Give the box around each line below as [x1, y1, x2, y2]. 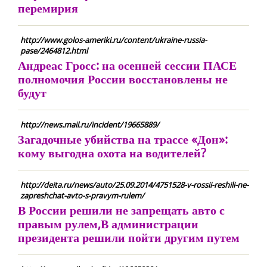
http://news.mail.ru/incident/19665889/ [20, 119, 159, 130]
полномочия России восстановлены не [18, 71, 228, 87]
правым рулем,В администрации [18, 216, 198, 232]
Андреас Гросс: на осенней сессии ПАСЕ [18, 57, 237, 73]
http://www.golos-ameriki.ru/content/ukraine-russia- [20, 35, 207, 45]
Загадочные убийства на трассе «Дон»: [18, 131, 228, 147]
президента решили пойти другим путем [18, 229, 240, 246]
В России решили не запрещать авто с [18, 202, 225, 218]
